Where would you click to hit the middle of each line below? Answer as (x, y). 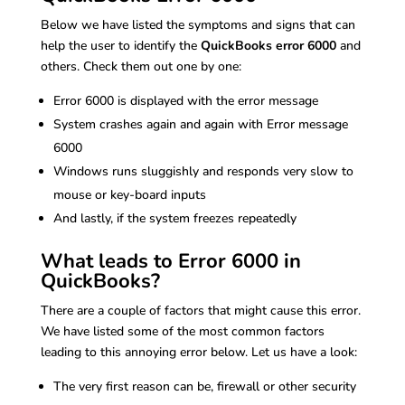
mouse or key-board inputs (129, 195)
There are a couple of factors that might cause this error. (200, 311)
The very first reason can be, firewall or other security (204, 387)
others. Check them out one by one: (141, 67)
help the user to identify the (120, 46)
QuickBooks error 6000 (268, 46)
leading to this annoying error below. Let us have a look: (198, 353)
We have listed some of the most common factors (182, 332)
